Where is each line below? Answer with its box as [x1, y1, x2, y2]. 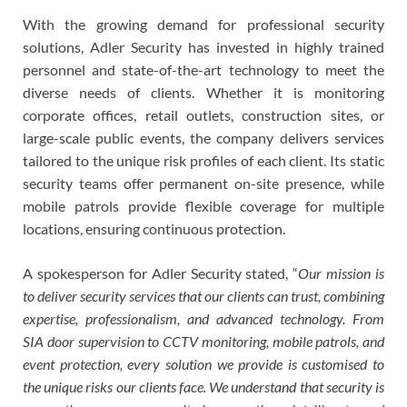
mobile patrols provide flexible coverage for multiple [23, 197, 384, 215]
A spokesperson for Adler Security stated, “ [23, 264, 299, 283]
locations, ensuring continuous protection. [23, 220, 285, 238]
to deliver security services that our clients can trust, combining [23, 287, 384, 305]
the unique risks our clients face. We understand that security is [23, 378, 384, 396]
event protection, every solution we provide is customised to [23, 355, 384, 373]
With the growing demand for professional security [23, 15, 384, 34]
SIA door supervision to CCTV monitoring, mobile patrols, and [23, 333, 384, 351]
